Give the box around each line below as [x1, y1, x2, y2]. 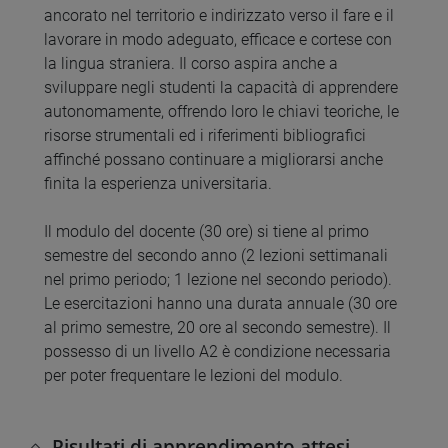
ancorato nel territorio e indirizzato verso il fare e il [44, 6, 394, 26]
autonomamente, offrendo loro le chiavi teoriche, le [44, 102, 399, 122]
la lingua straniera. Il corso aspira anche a [44, 54, 338, 74]
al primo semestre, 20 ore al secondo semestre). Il [44, 318, 391, 338]
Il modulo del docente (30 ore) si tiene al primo [44, 222, 369, 242]
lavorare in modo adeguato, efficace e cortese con [44, 30, 392, 50]
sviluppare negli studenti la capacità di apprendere [44, 78, 398, 98]
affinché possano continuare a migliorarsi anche [44, 150, 383, 170]
